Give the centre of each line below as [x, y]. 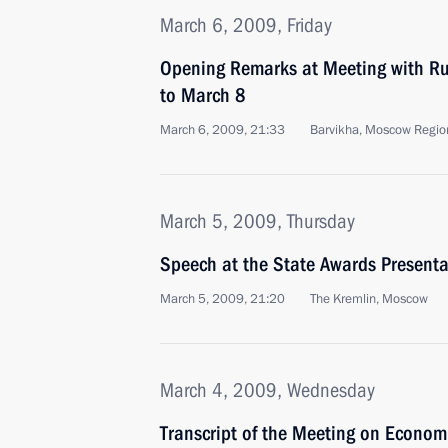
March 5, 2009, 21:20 [222, 299]
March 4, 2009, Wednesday [267, 390]
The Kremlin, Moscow [369, 299]
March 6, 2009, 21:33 [222, 130]
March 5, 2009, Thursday [257, 221]
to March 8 [203, 95]
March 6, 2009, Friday [246, 25]
